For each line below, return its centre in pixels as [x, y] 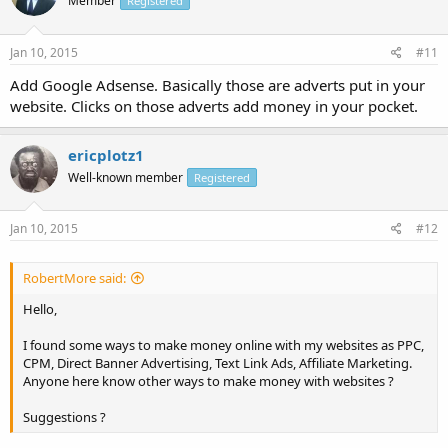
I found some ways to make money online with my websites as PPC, [223, 345]
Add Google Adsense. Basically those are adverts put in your [217, 84]
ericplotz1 [106, 154]
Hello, [40, 309]
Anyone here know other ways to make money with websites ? [208, 381]
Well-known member [125, 177]
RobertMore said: [74, 278]
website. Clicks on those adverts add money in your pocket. [214, 105]
